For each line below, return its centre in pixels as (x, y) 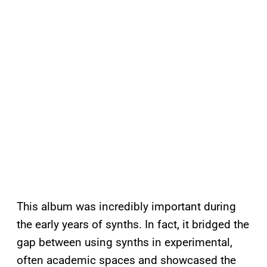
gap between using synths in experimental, (125, 243)
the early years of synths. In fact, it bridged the (133, 225)
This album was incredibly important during (126, 207)
